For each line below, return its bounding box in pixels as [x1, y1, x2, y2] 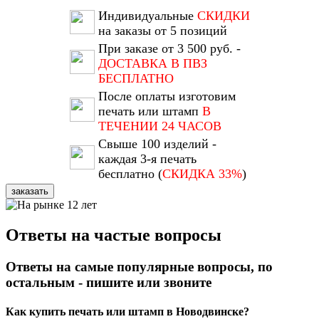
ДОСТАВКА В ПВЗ [98, 56, 207, 71]
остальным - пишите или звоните [6, 275, 211, 291]
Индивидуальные [98, 9, 197, 23]
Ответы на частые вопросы [6, 226, 221, 245]
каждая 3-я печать [98, 152, 197, 167]
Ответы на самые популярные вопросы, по [6, 259, 273, 275]
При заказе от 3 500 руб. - [98, 41, 241, 56]
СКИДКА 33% [162, 167, 242, 182]
